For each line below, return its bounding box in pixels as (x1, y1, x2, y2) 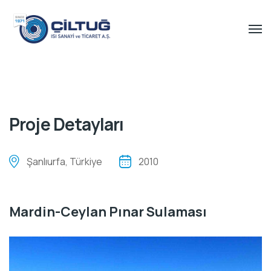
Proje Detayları (9, 112, 124, 135)
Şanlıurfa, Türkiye (27, 154, 102, 168)
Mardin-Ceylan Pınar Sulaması (9, 203, 207, 221)
